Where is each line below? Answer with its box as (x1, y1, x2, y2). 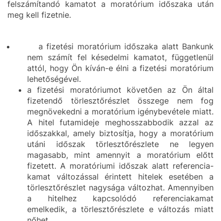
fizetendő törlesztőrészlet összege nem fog (27, 96, 214, 106)
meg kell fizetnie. (7, 10, 71, 20)
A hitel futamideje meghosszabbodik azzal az (27, 117, 214, 127)
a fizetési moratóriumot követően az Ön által (27, 85, 214, 95)
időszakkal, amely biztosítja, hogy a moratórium (27, 128, 214, 138)
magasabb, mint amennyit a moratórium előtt (27, 150, 214, 160)
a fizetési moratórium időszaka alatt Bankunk (31, 41, 214, 51)
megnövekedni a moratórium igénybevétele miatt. (27, 107, 214, 116)
